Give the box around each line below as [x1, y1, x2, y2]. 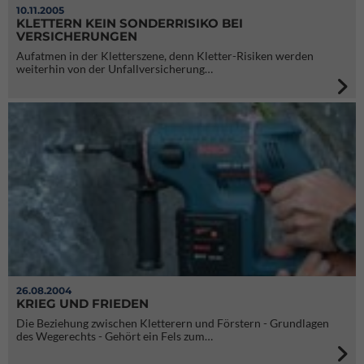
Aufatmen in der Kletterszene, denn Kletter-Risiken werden [16, 49, 314, 63]
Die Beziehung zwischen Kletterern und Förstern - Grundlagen [16, 316, 329, 330]
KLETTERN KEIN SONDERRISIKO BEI [16, 15, 243, 31]
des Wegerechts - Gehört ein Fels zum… [16, 329, 213, 343]
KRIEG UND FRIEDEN [16, 296, 149, 311]
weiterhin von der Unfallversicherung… [16, 62, 213, 76]
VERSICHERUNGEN [16, 28, 137, 44]
